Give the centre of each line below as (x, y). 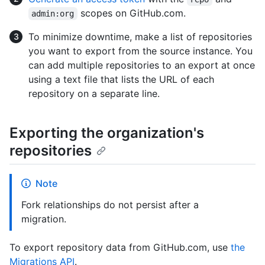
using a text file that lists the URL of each (121, 80)
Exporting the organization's (107, 133)
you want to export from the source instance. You (140, 51)
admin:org (53, 14)
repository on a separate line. (94, 94)
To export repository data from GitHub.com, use (120, 248)
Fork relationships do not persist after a (110, 205)
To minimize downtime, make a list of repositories (140, 37)
